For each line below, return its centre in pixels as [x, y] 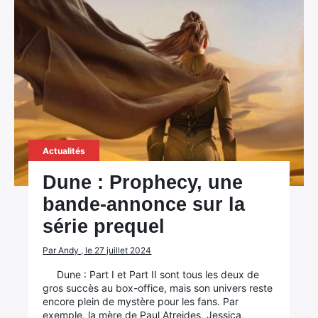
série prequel [104, 226]
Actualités [64, 151]
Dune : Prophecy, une [143, 182]
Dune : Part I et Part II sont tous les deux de [158, 274]
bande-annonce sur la [144, 204]
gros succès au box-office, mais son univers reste [158, 288]
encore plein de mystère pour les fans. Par [141, 301]
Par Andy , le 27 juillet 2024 [97, 250]
